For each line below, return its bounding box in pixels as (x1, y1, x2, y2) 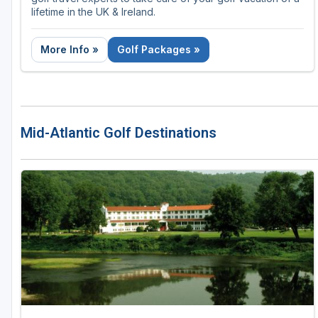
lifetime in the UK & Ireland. (31, 6, 155, 18)
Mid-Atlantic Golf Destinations (21, 124, 216, 142)
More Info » (40, 43, 99, 56)
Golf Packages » (117, 43, 200, 56)
